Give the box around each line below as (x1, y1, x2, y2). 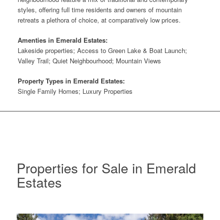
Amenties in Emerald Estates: (17, 35, 108, 45)
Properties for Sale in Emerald (16, 158, 196, 177)
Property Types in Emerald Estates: (17, 76, 125, 86)
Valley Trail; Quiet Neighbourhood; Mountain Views (17, 56, 161, 66)
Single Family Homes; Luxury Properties (17, 86, 133, 96)
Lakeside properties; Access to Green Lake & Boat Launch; (17, 46, 187, 55)
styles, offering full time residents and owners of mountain (17, 5, 182, 15)
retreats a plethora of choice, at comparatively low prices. (17, 15, 181, 25)
